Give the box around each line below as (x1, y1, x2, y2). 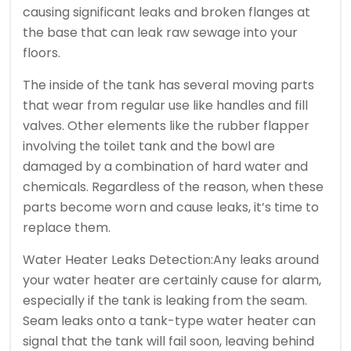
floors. (23, 44, 60, 63)
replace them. (23, 219, 110, 237)
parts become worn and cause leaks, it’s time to (23, 198, 319, 217)
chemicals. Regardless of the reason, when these (23, 178, 324, 197)
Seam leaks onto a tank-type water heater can (23, 312, 316, 331)
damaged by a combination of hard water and (23, 157, 308, 176)
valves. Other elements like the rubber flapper (23, 117, 309, 136)
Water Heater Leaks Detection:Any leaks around (23, 251, 319, 270)
